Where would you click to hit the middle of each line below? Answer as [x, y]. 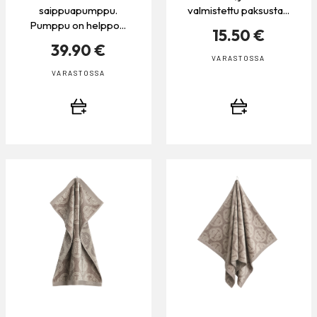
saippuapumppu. [78, 11]
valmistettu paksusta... [238, 11]
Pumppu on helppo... [78, 25]
